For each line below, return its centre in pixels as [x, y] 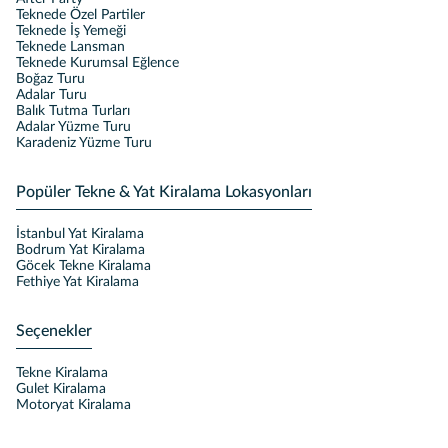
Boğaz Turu [50, 79]
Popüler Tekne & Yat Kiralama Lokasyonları [164, 192]
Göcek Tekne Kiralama [83, 266]
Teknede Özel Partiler [80, 15]
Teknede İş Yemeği [71, 31]
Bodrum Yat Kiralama [80, 250]
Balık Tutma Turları [73, 111]
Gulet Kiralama [61, 389]
